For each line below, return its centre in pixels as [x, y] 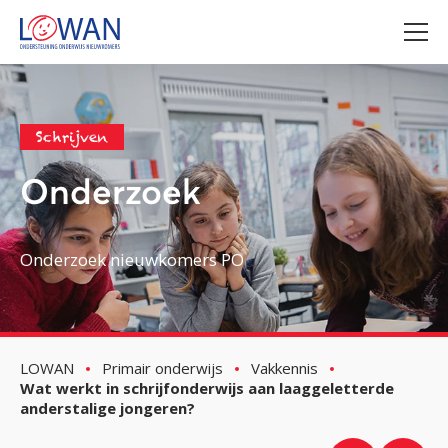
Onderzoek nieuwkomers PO [132, 259]
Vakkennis [284, 367]
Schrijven [72, 136]
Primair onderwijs [162, 367]
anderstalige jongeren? [107, 407]
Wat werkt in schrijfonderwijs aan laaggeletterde [207, 387]
